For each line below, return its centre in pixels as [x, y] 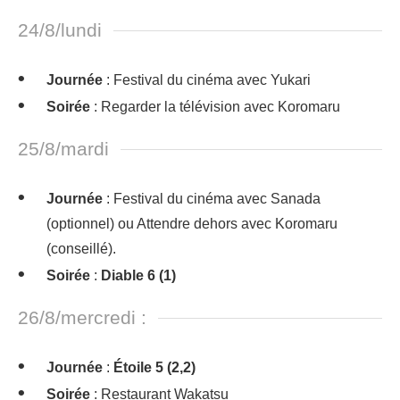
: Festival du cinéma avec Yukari [207, 80]
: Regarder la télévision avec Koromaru [215, 107]
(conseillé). [81, 249]
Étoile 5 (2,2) [154, 367]
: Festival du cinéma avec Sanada [212, 199]
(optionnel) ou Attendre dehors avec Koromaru [192, 224]
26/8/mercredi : [82, 317]
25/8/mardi [63, 149]
